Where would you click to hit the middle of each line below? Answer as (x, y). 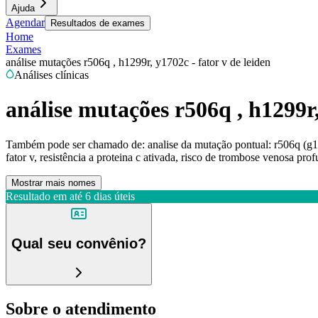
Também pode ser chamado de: (75, 144)
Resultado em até (44, 196)
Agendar (25, 22)
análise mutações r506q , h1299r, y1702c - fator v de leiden (138, 62)
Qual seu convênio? (79, 244)
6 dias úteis (110, 196)
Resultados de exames (98, 23)
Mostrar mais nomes (54, 182)
